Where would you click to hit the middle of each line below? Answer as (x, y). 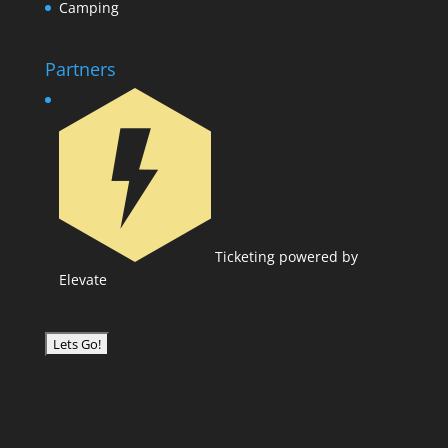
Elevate (82, 280)
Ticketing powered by (284, 257)
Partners (80, 69)
